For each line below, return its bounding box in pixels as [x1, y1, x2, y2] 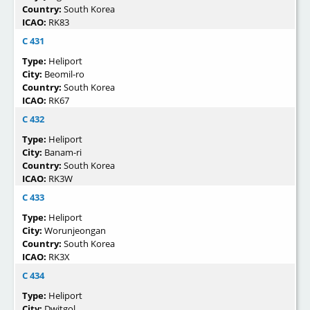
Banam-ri [44, 145, 82, 158]
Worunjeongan [44, 224, 106, 237]
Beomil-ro [44, 67, 84, 80]
